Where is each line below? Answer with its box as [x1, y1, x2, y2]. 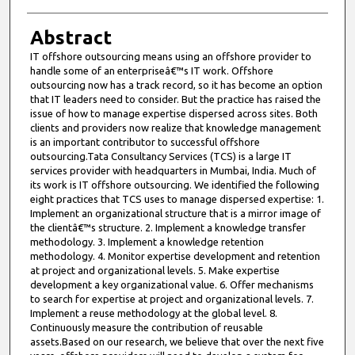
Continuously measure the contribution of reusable [29, 321, 263, 333]
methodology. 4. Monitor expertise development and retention [29, 250, 320, 261]
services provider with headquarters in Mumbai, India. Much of [29, 164, 316, 176]
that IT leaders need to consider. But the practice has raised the [29, 93, 321, 105]
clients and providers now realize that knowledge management [29, 121, 321, 133]
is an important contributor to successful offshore [29, 136, 260, 147]
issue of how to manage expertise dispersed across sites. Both [29, 107, 318, 119]
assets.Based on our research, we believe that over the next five [29, 335, 324, 347]
